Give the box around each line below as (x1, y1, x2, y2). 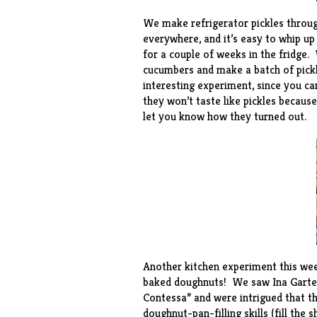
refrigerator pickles (190, 16, 284, 30)
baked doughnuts (142, 275, 224, 289)
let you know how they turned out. (142, 109, 306, 124)
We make (142, 16, 191, 30)
